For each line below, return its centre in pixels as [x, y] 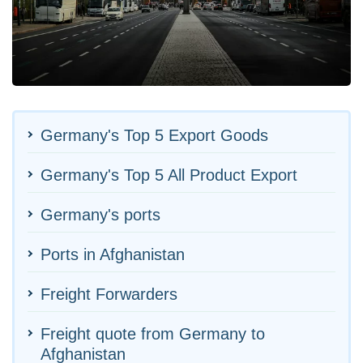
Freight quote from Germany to [153, 333]
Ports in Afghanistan [113, 254]
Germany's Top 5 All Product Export [169, 175]
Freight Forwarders [109, 294]
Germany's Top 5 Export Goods [154, 135]
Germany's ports [100, 214]
